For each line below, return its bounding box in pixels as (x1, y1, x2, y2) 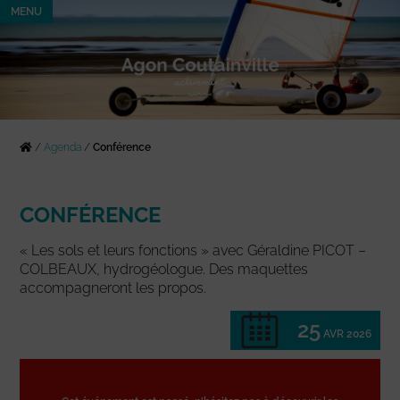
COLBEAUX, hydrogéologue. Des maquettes (20, 261, 309, 279)
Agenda (44, 141, 82, 154)
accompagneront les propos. (20, 279, 207, 297)
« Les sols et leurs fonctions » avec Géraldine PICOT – (20, 242, 367, 260)
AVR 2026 (322, 328, 371, 341)
